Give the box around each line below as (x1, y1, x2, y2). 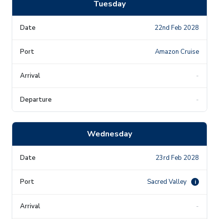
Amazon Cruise (155, 47, 199, 56)
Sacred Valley (147, 177, 188, 186)
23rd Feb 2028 (155, 153, 199, 162)
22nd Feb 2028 (154, 23, 199, 32)
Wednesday (87, 128, 132, 139)
